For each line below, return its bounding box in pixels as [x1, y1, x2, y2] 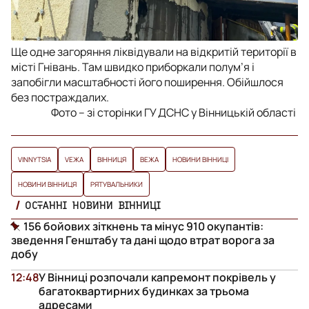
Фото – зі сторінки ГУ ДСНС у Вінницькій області [51, 105, 298, 121]
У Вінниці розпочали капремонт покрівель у [39, 270, 276, 286]
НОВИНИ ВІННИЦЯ [18, 179, 77, 190]
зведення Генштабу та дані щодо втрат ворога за [11, 232, 275, 248]
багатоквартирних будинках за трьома [39, 283, 249, 299]
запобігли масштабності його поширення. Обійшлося [11, 74, 283, 90]
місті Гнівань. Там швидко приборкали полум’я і [11, 59, 255, 75]
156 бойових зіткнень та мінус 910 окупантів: [23, 219, 263, 235]
